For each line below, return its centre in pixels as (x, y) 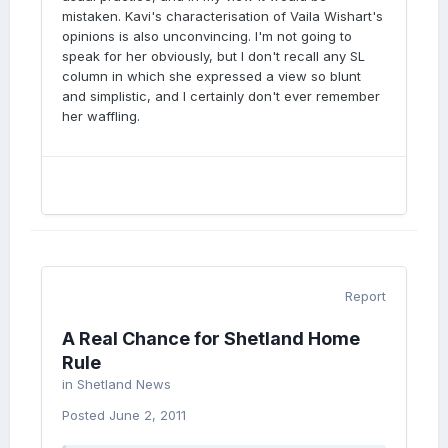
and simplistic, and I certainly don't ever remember (221, 96)
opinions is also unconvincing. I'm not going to (207, 36)
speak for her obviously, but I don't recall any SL (213, 56)
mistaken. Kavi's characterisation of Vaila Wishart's (222, 16)
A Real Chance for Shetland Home (211, 338)
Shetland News (124, 384)
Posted (85, 415)
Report (365, 296)
